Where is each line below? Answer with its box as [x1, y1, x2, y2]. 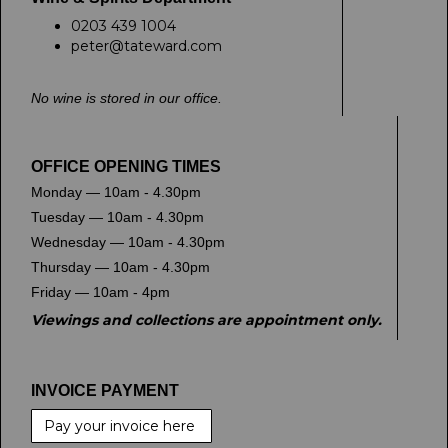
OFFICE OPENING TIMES [31, 158, 221, 175]
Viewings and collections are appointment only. [31, 311, 382, 329]
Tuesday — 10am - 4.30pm [31, 209, 204, 225]
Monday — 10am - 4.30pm [31, 184, 201, 200]
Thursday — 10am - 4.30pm [31, 259, 210, 275]
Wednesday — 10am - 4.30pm [31, 234, 225, 250]
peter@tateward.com [71, 37, 222, 55]
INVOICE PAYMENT [31, 382, 179, 399]
